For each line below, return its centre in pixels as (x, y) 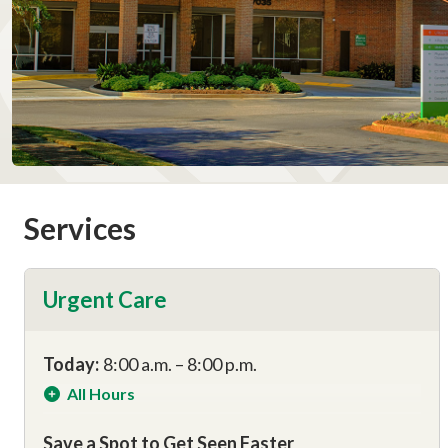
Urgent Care (105, 300)
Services (80, 228)
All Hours (101, 394)
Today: (71, 364)
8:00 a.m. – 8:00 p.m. (180, 364)
